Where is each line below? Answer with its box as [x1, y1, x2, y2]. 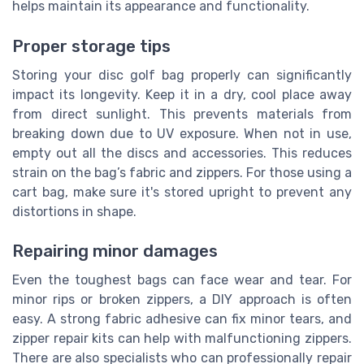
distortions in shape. [12, 203, 136, 219]
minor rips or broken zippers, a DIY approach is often [12, 292, 352, 308]
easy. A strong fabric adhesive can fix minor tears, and [12, 311, 352, 327]
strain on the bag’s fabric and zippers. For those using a [12, 164, 352, 180]
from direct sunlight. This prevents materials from [12, 106, 352, 122]
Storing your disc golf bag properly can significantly [12, 67, 352, 83]
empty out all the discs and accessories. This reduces [12, 145, 352, 161]
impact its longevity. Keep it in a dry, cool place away [12, 86, 352, 102]
